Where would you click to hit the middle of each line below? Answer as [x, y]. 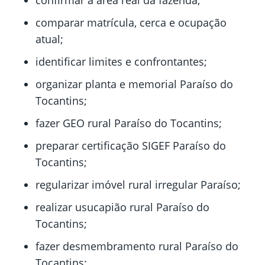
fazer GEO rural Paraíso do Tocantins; [129, 123]
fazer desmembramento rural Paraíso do [137, 246]
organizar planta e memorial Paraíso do [134, 84]
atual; [49, 39]
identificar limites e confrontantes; [121, 62]
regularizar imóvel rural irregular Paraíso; [138, 185]
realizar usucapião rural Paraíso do [122, 207]
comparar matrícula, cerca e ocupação [131, 23]
